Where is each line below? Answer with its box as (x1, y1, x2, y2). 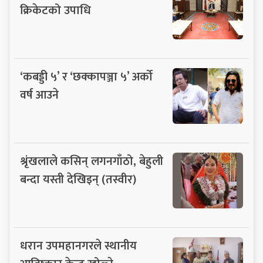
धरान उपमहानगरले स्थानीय (20, 235, 137, 256)
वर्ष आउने (20, 85, 59, 105)
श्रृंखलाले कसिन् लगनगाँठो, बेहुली (20, 151, 163, 171)
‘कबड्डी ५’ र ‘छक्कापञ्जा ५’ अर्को (20, 66, 153, 87)
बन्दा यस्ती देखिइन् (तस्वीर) (20, 169, 136, 190)
